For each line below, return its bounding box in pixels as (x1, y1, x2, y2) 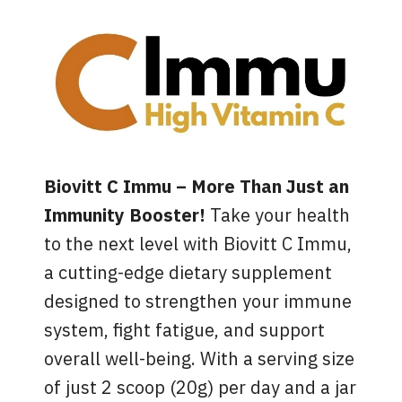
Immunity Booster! (44, 202, 206, 232)
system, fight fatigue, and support (44, 317, 326, 346)
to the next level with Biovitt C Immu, (44, 231, 353, 260)
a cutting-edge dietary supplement (44, 259, 333, 289)
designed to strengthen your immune (44, 288, 353, 318)
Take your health (205, 202, 351, 232)
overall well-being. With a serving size (44, 345, 355, 375)
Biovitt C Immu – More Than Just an (44, 173, 350, 203)
